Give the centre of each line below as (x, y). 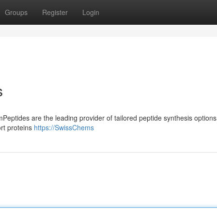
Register (55, 12)
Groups (16, 12)
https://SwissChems (64, 127)
